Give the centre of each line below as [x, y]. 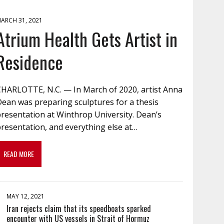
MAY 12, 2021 [26, 196]
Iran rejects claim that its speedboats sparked [79, 208]
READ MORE [19, 154]
